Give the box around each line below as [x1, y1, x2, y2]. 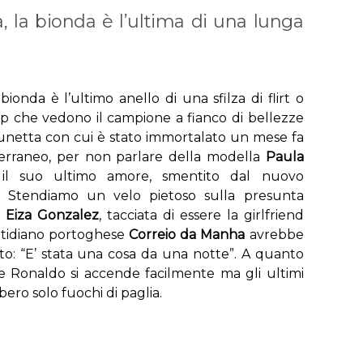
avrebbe [245, 226, 304, 242]
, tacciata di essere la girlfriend [99, 207, 304, 223]
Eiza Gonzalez [6, 207, 100, 223]
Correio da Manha [128, 226, 246, 242]
